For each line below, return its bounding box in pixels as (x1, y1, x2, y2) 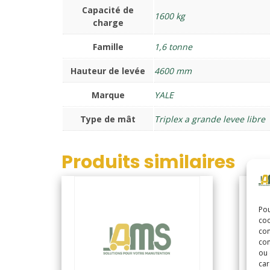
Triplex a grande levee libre (154, 113, 265, 125)
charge (92, 16, 124, 28)
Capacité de (82, 4, 134, 16)
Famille (92, 40, 124, 52)
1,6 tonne (154, 40, 192, 52)
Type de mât (80, 113, 136, 125)
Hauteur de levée (71, 64, 145, 77)
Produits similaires (61, 149, 236, 175)
